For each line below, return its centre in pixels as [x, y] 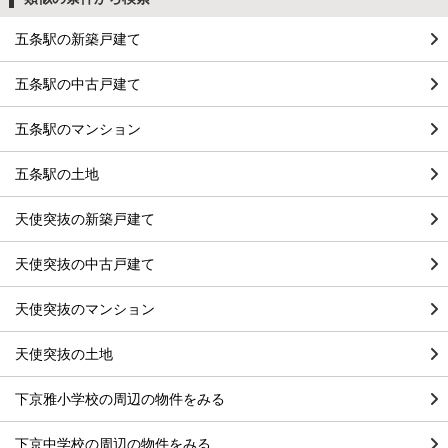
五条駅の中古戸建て [78, 84]
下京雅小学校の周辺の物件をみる [120, 399]
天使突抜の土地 [64, 354]
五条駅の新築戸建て [78, 39]
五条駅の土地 [57, 174]
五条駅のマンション [78, 129]
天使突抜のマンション [85, 309]
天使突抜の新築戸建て [85, 219]
